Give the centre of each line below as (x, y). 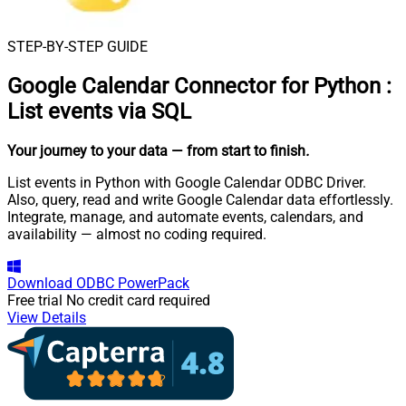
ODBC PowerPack (133, 283)
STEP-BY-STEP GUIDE (77, 47)
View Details (47, 317)
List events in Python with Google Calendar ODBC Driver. (187, 182)
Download (40, 283)
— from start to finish (238, 150)
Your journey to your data (87, 150)
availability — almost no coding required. (137, 234)
